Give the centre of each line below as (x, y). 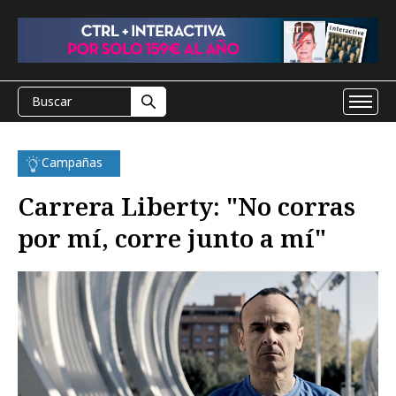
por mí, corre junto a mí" (172, 238)
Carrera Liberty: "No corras (187, 206)
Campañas (72, 162)
